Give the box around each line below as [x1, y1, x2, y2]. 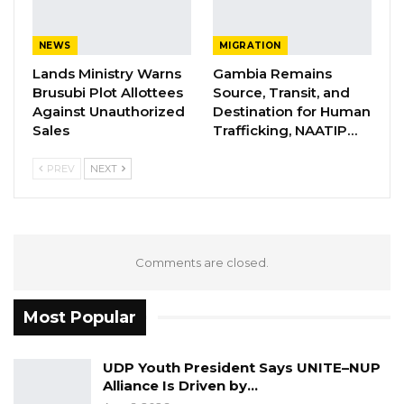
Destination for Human [213, 102, 371, 120]
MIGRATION [219, 39, 281, 51]
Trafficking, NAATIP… [213, 121, 357, 139]
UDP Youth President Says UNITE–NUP [103, 359, 381, 377]
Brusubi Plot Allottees [32, 83, 183, 101]
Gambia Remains [213, 64, 332, 82]
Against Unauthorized [32, 102, 185, 120]
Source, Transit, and [213, 83, 350, 101]
